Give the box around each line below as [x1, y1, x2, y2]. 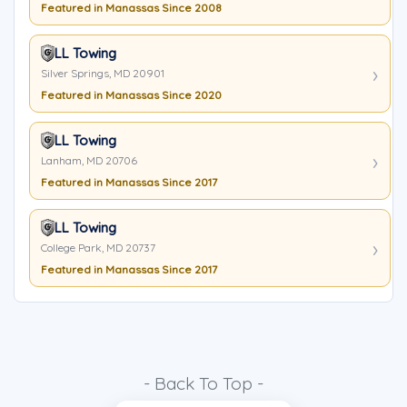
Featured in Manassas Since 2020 [41, 88, 222, 102]
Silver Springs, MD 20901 [41, 66, 164, 80]
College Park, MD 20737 [41, 241, 155, 254]
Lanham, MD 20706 [41, 154, 137, 167]
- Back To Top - [144, 372, 263, 394]
